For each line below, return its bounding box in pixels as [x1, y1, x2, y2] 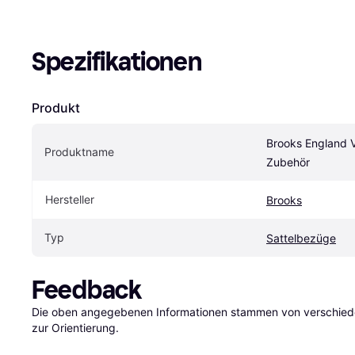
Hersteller [45, 193, 94, 206]
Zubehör [266, 155, 310, 169]
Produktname [44, 145, 114, 158]
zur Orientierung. [32, 321, 119, 334]
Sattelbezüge [266, 231, 336, 245]
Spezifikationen [32, 47, 202, 77]
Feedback [32, 275, 142, 305]
